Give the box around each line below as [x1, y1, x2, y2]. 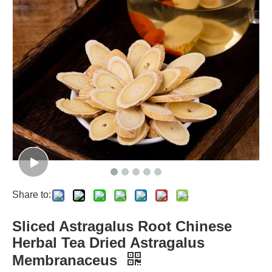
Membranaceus [12, 252, 121, 269]
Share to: [12, 189, 51, 200]
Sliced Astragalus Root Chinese [12, 218, 232, 235]
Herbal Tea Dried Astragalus [12, 234, 205, 251]
